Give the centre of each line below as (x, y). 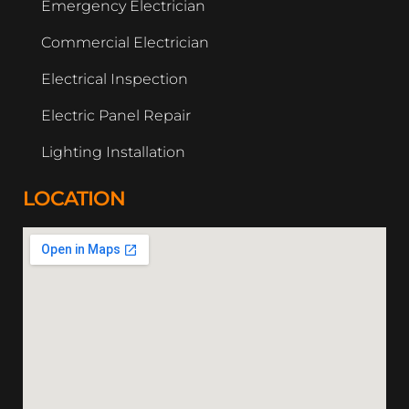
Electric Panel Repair (116, 115)
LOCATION (74, 199)
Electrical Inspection (115, 79)
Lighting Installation (113, 152)
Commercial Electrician (125, 42)
